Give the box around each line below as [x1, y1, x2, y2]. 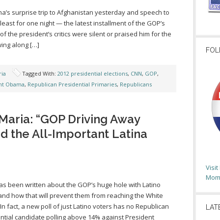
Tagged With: [22, 70, 57, 77]
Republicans [120, 81, 152, 88]
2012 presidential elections [57, 70, 128, 77]
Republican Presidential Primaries [27, 81, 117, 88]
